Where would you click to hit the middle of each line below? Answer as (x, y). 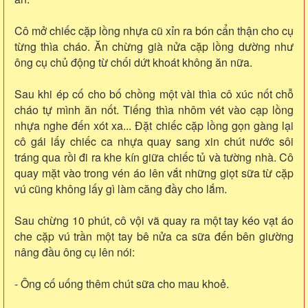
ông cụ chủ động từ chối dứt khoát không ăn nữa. (133, 62)
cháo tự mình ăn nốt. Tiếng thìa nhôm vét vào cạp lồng (154, 109)
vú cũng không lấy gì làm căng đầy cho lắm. (121, 188)
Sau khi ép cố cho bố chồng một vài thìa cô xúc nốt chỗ (154, 93)
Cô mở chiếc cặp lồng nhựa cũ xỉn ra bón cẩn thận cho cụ (154, 30)
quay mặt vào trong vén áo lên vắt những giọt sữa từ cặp (154, 173)
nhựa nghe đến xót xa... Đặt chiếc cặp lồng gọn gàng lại (154, 125)
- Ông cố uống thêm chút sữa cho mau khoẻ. (122, 283)
